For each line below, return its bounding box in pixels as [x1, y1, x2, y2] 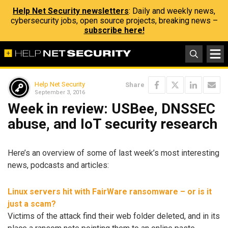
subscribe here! [83, 25, 145, 35]
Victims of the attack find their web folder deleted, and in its [8, 211, 220, 221]
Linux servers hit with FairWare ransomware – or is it [8, 187, 212, 197]
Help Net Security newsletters [13, 6, 129, 16]
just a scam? [8, 199, 56, 209]
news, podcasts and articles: [8, 160, 109, 170]
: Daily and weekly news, [129, 6, 215, 16]
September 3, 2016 [35, 89, 85, 96]
